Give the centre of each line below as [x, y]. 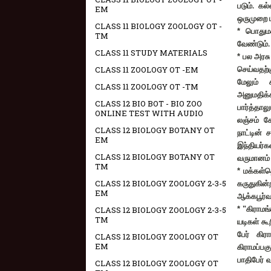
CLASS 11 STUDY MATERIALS [151, 53]
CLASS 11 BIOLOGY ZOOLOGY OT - [158, 26]
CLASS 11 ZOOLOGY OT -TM [147, 87]
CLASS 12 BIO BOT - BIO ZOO [149, 103]
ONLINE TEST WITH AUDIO [149, 113]
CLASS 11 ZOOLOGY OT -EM [147, 70]
